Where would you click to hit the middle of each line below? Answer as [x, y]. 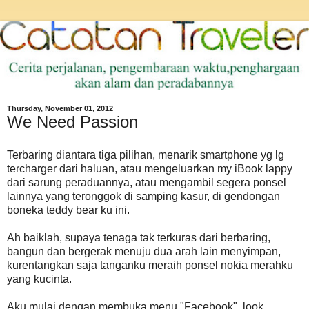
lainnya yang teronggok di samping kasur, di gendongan [143, 196]
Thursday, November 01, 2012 [60, 108]
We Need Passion [72, 121]
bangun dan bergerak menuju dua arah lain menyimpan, [144, 251]
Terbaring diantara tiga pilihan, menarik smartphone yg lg [146, 154]
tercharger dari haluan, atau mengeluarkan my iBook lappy [150, 168]
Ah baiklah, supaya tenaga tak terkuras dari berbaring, [139, 237]
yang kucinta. [39, 279]
